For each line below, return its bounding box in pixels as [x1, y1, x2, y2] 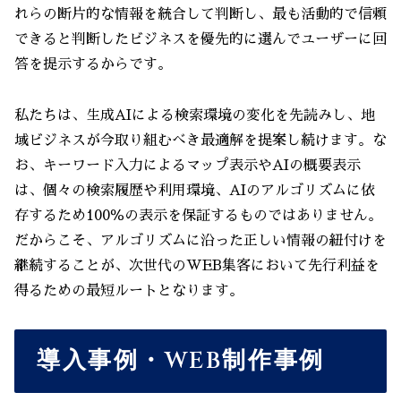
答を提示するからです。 [14, 57, 172, 73]
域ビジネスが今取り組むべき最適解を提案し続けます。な [14, 133, 387, 149]
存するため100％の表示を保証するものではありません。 [14, 209, 382, 224]
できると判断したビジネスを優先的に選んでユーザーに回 [14, 32, 387, 47]
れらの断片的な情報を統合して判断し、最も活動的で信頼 [14, 7, 387, 22]
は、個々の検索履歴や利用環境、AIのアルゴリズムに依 [14, 183, 375, 199]
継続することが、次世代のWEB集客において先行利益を [14, 259, 380, 274]
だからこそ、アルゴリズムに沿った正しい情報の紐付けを [14, 234, 387, 249]
